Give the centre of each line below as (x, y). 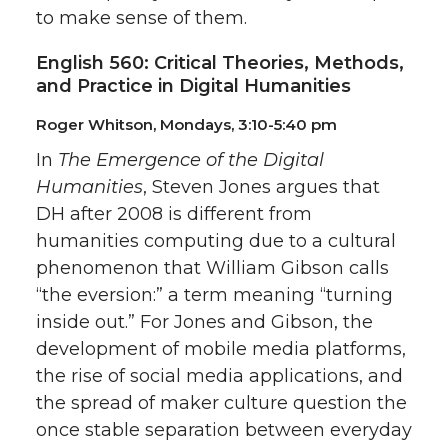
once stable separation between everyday (224, 429)
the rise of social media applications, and (219, 375)
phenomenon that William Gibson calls (212, 267)
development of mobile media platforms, (221, 348)
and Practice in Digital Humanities (193, 85)
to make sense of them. (141, 17)
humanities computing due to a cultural (216, 240)
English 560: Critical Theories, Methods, (220, 62)
